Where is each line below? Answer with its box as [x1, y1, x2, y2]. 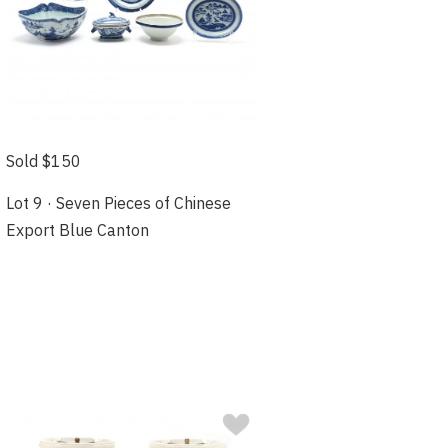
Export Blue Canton [6, 219, 150, 240]
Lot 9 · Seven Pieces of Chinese [6, 192, 232, 213]
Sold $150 [6, 150, 82, 171]
